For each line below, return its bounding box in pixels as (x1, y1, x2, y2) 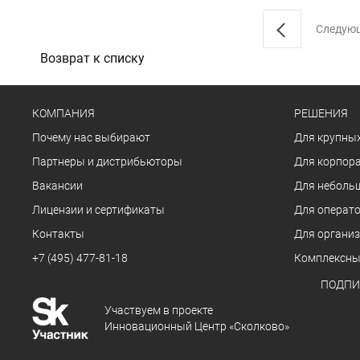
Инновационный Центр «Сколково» (104, 319, 289, 333)
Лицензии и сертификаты (32, 203, 165, 216)
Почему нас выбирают (32, 131, 150, 144)
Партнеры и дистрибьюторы (32, 155, 182, 168)
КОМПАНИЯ (32, 107, 95, 120)
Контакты (32, 227, 84, 240)
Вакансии (32, 179, 83, 192)
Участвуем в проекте (104, 303, 213, 317)
